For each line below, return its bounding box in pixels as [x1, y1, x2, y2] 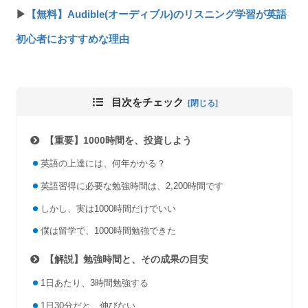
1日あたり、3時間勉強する [40, 277, 148, 288]
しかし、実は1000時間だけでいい [40, 203, 176, 214]
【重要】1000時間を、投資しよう [45, 135, 192, 146]
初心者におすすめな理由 [15, 32, 129, 45]
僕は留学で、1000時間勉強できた [40, 225, 176, 236]
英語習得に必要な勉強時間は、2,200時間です [40, 180, 223, 191]
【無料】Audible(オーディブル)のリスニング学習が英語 [25, 8, 287, 20]
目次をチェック [111, 97, 184, 109]
